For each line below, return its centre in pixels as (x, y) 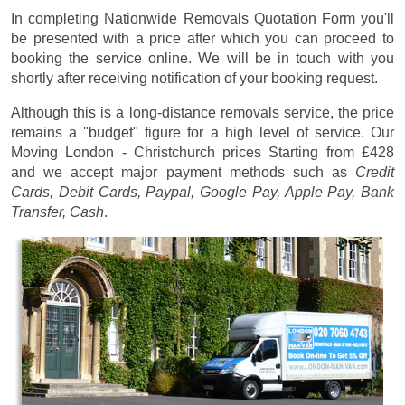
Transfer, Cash (57, 212)
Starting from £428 (332, 153)
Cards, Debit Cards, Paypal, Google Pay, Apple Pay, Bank (202, 193)
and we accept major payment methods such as (183, 173)
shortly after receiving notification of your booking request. (194, 79)
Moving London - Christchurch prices (140, 153)
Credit (375, 173)
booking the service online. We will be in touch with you (202, 59)
